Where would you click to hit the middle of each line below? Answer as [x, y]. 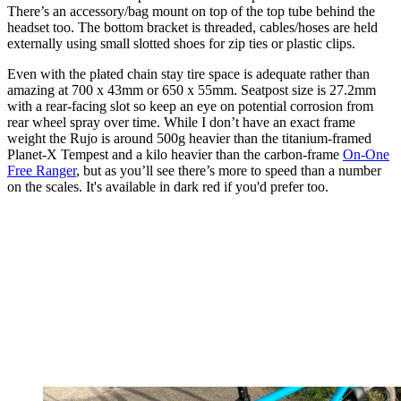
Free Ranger [42, 170]
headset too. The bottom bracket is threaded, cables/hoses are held [192, 27]
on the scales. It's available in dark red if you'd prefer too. [168, 186]
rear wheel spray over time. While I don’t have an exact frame [181, 122]
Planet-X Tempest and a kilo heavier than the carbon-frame [175, 154]
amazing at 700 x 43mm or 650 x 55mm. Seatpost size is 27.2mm [192, 90]
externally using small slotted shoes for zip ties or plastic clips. [183, 43]
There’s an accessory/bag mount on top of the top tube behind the [191, 11]
